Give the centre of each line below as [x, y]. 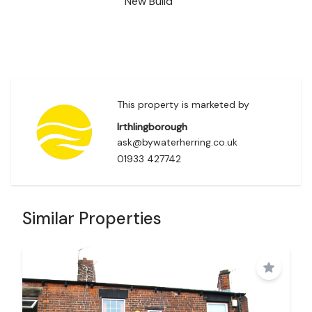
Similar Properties [92, 218]
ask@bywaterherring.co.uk [177, 142]
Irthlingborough [152, 127]
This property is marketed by [183, 104]
